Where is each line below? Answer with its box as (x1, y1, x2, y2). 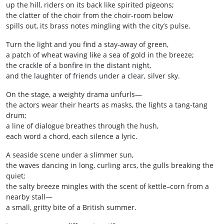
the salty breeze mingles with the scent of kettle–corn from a (6, 181, 209, 191)
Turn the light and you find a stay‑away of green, (6, 39, 168, 49)
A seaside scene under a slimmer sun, (6, 150, 133, 159)
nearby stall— (6, 192, 52, 201)
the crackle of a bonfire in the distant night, (6, 60, 151, 70)
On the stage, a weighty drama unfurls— (6, 89, 142, 99)
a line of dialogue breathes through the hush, (6, 121, 158, 130)
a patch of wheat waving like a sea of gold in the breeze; (6, 50, 194, 59)
